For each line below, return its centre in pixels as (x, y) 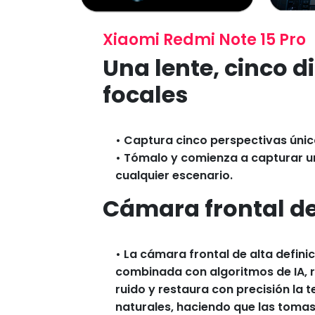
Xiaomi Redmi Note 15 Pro (204, 40)
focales (145, 95)
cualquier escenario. (174, 176)
